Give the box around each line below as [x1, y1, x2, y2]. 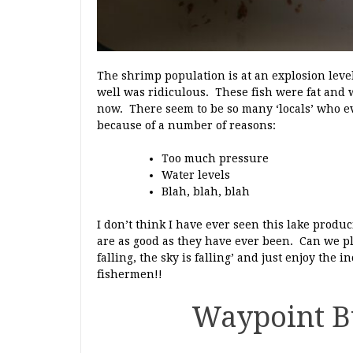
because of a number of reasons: [97, 118, 276, 132]
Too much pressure [162, 151, 269, 165]
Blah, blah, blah [162, 184, 250, 198]
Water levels [162, 168, 230, 181]
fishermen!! [97, 267, 162, 281]
